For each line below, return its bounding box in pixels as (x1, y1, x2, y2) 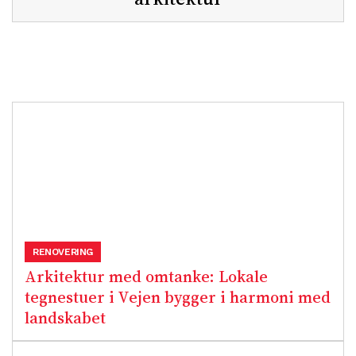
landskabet (25, 307, 106, 329)
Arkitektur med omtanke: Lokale (25, 265, 268, 288)
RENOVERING (33, 246, 93, 257)
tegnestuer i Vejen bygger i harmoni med (25, 286, 331, 308)
